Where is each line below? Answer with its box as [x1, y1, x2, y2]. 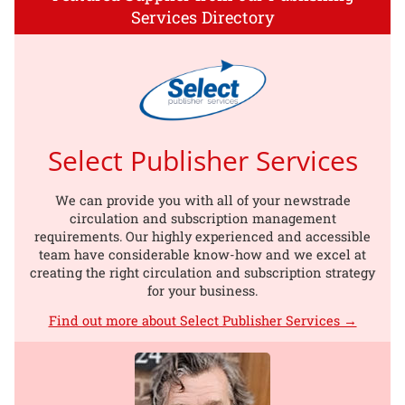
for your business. [147, 281, 258, 299]
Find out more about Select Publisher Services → [48, 311, 357, 329]
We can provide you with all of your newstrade [54, 191, 351, 209]
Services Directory [130, 5, 275, 28]
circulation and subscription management [69, 209, 336, 227]
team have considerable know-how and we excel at [39, 245, 366, 263]
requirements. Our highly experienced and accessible [34, 227, 371, 245]
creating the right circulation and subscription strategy [30, 263, 375, 281]
